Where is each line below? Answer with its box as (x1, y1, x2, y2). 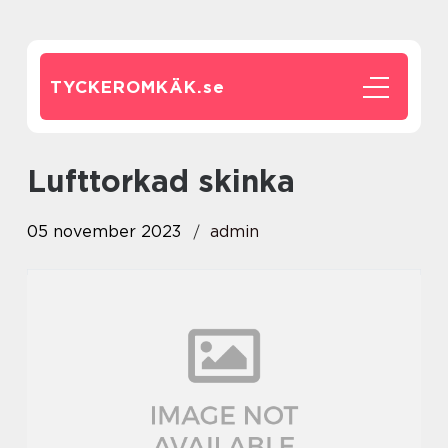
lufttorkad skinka (46, 163, 295, 199)
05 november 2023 (27, 222, 181, 241)
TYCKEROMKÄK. (50, 77, 203, 97)
